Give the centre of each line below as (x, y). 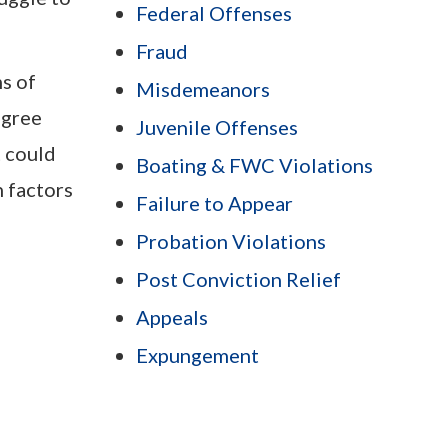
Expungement (197, 355)
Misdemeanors (203, 89)
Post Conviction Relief (238, 279)
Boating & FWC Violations (254, 165)
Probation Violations (231, 241)
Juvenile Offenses (217, 127)
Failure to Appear (214, 203)
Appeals (172, 317)
